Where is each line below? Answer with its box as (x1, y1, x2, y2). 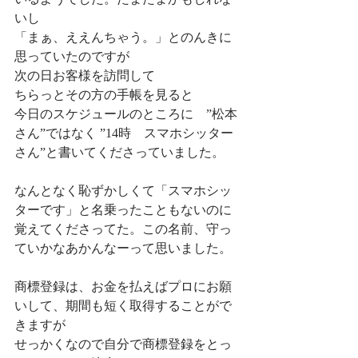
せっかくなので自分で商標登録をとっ (14, 337, 232, 352)
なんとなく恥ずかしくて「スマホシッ (14, 184, 232, 198)
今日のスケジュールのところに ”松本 (14, 107, 237, 121)
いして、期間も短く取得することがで (14, 299, 232, 313)
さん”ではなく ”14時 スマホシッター (14, 126, 233, 141)
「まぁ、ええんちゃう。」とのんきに (14, 30, 232, 45)
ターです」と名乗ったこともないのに (14, 203, 232, 217)
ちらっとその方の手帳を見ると (14, 88, 206, 102)
